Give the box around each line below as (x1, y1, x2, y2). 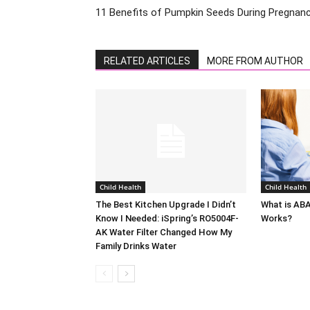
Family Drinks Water (95, 241, 176, 252)
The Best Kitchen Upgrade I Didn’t (95, 199, 236, 210)
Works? (261, 213, 292, 224)
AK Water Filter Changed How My (95, 227, 232, 238)
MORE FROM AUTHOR (207, 55, 303, 67)
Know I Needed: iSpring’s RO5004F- (95, 213, 239, 224)
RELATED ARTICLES (104, 55, 190, 67)
